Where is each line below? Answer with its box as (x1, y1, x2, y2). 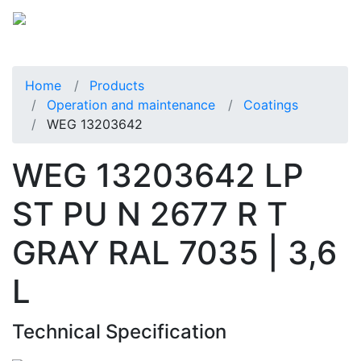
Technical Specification (12, 319, 226, 343)
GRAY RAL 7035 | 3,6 (12, 232, 337, 272)
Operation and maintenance (47, 96, 215, 113)
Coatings (243, 96, 298, 113)
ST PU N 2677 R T (12, 193, 288, 234)
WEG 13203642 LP (12, 155, 304, 195)
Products (89, 77, 144, 93)
